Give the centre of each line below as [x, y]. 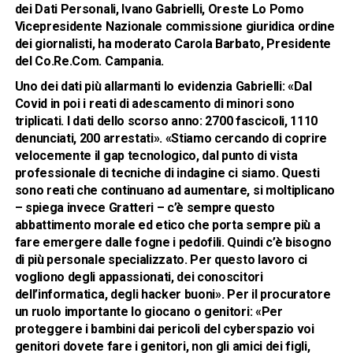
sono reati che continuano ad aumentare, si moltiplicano [175, 190]
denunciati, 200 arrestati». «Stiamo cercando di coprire [171, 138]
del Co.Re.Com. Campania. [89, 61]
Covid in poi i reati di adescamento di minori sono [154, 103]
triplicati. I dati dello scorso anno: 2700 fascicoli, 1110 [166, 121]
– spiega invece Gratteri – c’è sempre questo [145, 207]
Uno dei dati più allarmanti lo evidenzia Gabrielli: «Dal [163, 86]
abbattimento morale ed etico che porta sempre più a [167, 225]
